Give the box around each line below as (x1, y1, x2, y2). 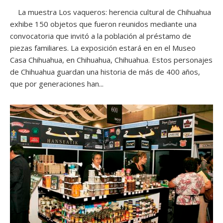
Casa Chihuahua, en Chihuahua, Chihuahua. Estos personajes (10, 55, 213, 65)
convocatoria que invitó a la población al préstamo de (10, 31, 191, 41)
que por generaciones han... (10, 79, 104, 89)
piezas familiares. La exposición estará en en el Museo (10, 43, 196, 53)
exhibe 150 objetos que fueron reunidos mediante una (10, 19, 197, 29)
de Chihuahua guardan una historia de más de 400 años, (10, 67, 200, 77)
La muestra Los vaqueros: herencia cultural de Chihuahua (10, 7, 211, 17)
